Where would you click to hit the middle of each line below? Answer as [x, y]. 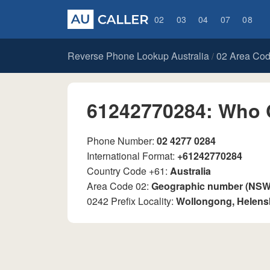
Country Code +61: [128, 171]
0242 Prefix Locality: [131, 201]
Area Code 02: [119, 186]
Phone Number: [122, 141]
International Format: [132, 156]
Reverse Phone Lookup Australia [138, 56]
